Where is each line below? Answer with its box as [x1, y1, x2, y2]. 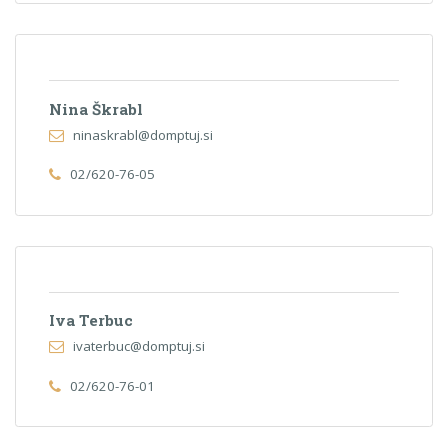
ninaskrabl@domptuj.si [72, 126, 213, 145]
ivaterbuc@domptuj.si [72, 337, 205, 356]
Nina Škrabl [49, 98, 144, 119]
